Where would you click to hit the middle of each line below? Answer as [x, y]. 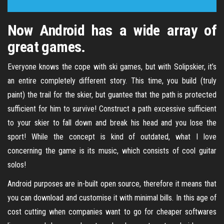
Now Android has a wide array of [112, 30]
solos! [17, 165]
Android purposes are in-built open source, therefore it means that [112, 184]
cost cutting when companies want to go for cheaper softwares [112, 212]
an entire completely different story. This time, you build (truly [112, 81]
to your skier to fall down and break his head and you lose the [112, 123]
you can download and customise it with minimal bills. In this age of [112, 198]
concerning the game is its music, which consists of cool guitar [112, 151]
